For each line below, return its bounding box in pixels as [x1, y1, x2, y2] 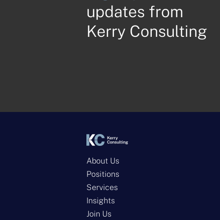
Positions [86, 169, 119, 179]
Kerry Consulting [86, 22, 207, 41]
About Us [86, 156, 119, 166]
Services [86, 183, 118, 192]
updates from [86, 2, 183, 21]
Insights [86, 196, 115, 206]
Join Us [86, 209, 111, 219]
